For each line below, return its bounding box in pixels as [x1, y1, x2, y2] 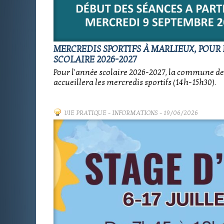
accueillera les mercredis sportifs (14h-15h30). [53, 77, 216, 87]
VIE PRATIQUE [64, 109, 106, 117]
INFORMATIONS [112, 109, 158, 117]
